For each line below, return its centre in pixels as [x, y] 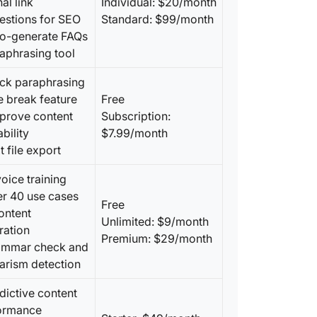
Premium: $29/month [157, 238]
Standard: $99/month [157, 19]
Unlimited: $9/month [155, 221]
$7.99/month [134, 133]
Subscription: [136, 116]
